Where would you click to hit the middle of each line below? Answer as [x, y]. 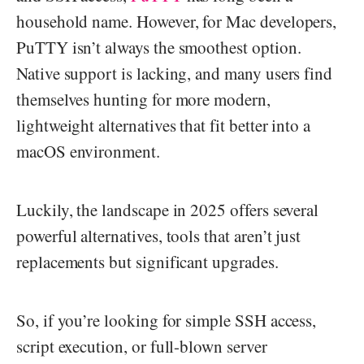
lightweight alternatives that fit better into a [164, 125]
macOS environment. [88, 151]
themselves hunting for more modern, [143, 99]
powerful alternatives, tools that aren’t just [159, 235]
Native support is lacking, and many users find [175, 73]
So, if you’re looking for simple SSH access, [167, 320]
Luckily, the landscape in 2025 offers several [168, 209]
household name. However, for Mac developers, [177, 21]
